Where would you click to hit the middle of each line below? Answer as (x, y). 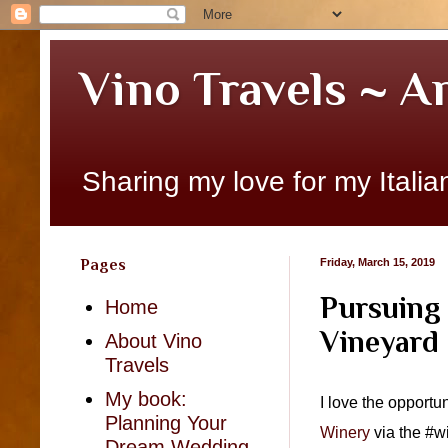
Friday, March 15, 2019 (377, 262)
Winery (345, 432)
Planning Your (166, 423)
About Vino (153, 341)
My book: (146, 399)
